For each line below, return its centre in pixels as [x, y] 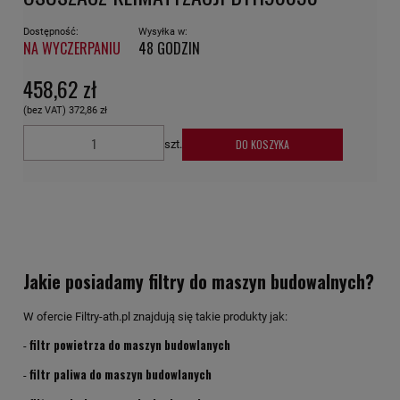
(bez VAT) [46, 111]
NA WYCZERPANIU [72, 49]
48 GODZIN [169, 49]
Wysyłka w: [163, 32]
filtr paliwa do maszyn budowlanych [121, 374]
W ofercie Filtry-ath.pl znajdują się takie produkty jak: [155, 316]
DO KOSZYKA [263, 145]
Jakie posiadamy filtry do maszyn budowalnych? [199, 281]
